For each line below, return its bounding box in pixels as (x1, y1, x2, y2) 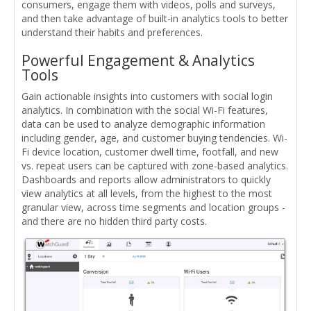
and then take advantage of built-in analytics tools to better (22, 11, 288, 25)
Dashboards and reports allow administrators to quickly (22, 172, 271, 186)
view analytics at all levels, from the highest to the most (22, 186, 272, 200)
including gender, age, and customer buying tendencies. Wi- (22, 131, 287, 144)
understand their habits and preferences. (22, 25, 203, 39)
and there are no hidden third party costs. (22, 214, 207, 228)
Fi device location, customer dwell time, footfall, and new (22, 144, 278, 158)
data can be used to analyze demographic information (22, 117, 265, 131)
